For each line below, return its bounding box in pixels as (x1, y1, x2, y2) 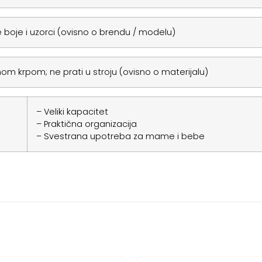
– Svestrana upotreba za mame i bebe (36, 130, 205, 142)
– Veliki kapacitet (36, 105, 108, 118)
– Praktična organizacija (36, 118, 137, 130)
